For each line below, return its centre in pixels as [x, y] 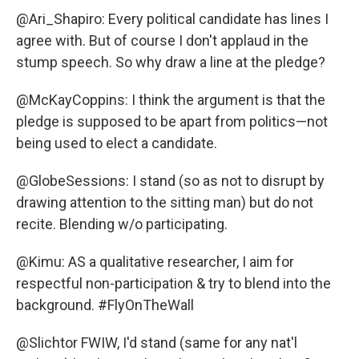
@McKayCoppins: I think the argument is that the [171, 100]
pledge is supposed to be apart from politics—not [172, 122]
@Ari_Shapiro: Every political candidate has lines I [172, 19]
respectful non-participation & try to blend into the [173, 284]
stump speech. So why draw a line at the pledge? [171, 63]
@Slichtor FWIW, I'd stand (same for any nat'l [157, 343]
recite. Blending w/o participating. [122, 224]
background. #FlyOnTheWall [105, 305]
